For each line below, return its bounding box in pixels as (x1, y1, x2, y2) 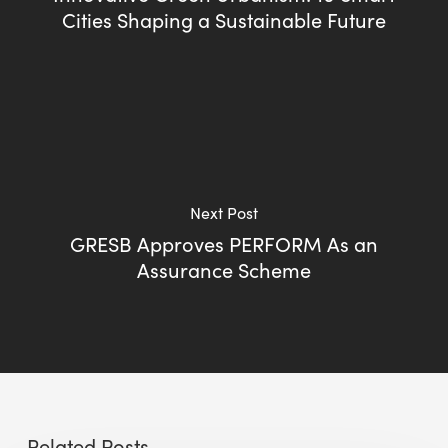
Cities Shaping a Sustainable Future (61, 6, 386, 34)
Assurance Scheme (136, 256, 311, 284)
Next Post (189, 202, 258, 224)
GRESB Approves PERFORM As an (69, 230, 378, 258)
